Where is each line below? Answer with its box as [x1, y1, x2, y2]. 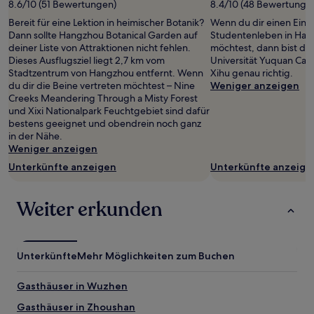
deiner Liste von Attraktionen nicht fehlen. [8, 41, 191, 54]
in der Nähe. [8, 130, 62, 142]
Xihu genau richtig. [210, 67, 293, 79]
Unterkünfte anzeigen [8, 161, 116, 173]
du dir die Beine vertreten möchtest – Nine [8, 79, 195, 92]
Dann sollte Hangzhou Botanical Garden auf [8, 29, 198, 41]
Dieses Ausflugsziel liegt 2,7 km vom [8, 54, 165, 67]
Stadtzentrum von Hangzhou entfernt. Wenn [8, 67, 203, 79]
